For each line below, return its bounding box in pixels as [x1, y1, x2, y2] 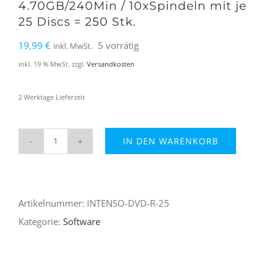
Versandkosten [87, 59, 135, 68]
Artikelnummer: [18, 196, 87, 209]
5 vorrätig [98, 39, 139, 51]
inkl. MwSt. [53, 41, 92, 51]
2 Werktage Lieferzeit [18, 92, 85, 102]
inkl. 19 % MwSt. [18, 59, 70, 68]
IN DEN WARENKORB [123, 135, 218, 147]
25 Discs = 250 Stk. [18, 15, 136, 29]
